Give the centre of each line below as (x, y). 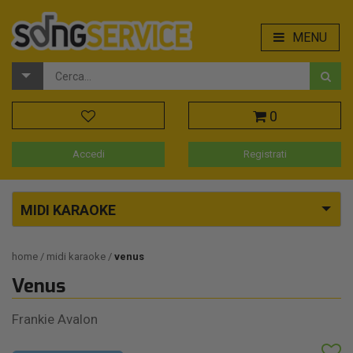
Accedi (88, 154)
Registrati (265, 154)
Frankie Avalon (55, 320)
